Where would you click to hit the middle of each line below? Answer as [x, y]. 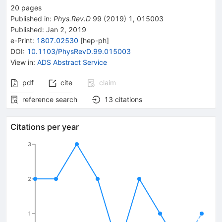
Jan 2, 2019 [65, 29]
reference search [50, 99]
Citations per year [45, 127]
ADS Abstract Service [72, 62]
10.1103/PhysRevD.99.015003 [79, 51]
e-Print [21, 40]
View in [22, 62]
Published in [30, 18]
